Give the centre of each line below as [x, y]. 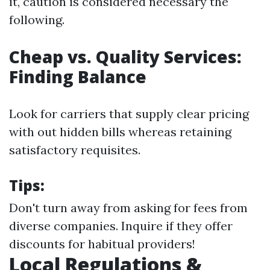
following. [37, 20]
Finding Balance [78, 77]
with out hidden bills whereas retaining [120, 132]
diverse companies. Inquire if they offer [121, 226]
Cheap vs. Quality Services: [125, 57]
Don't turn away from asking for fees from [128, 208]
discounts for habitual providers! [102, 244]
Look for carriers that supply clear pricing [129, 114]
